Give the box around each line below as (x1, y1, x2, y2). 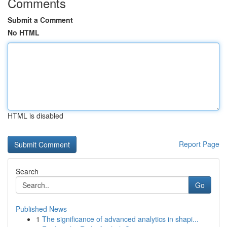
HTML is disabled (8, 110, 63, 121)
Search (16, 166, 39, 176)
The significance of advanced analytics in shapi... (42, 214, 199, 224)
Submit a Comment (8, 15, 73, 25)
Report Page (179, 139, 219, 149)
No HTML (8, 27, 40, 37)
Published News (16, 204, 67, 214)
